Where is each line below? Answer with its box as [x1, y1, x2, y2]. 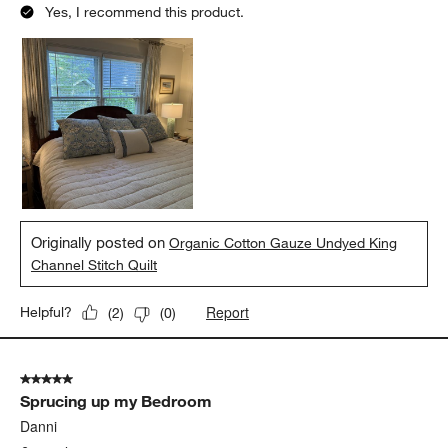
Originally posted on [31, 233, 170, 252]
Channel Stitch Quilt [31, 256, 158, 275]
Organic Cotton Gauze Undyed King [169, 234, 398, 253]
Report [206, 302, 250, 323]
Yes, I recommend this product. [45, 3, 245, 22]
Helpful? [20, 303, 73, 322]
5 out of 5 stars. [20, 370, 120, 389]
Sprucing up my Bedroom [20, 391, 213, 412]
